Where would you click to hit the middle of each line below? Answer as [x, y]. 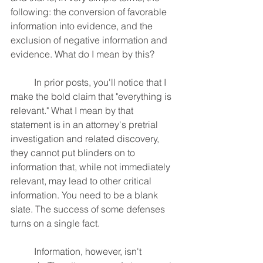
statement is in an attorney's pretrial [85, 124]
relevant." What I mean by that [73, 110]
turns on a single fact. [55, 223]
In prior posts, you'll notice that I [22, 82]
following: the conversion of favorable [90, 12]
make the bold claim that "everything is [92, 96]
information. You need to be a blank [85, 195]
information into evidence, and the [83, 26]
